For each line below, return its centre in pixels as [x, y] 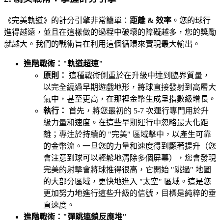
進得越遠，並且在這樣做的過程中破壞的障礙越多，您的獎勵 [110, 32]
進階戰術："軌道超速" [63, 63]
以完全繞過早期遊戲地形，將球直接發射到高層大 [130, 87]
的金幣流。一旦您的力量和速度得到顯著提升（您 [130, 146]
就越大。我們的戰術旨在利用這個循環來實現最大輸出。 [102, 44]
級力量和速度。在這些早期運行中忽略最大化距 [126, 122]
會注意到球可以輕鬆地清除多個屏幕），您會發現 [130, 158]
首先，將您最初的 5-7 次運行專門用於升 [138, 110]
